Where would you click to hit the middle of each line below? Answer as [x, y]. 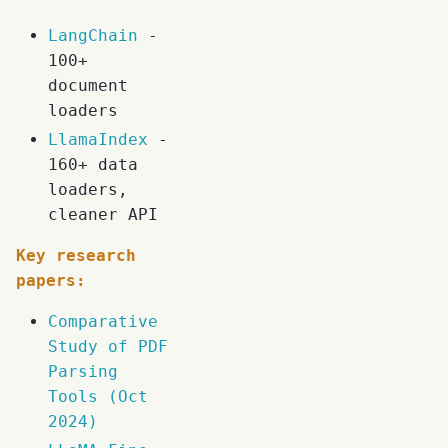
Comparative [103, 322]
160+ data [93, 165]
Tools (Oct [98, 397]
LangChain [93, 36]
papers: [51, 281]
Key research [76, 256]
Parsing [83, 372]
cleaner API [103, 215]
